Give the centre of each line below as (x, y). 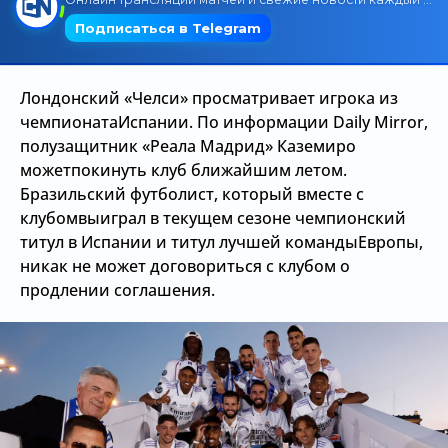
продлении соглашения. (117, 290)
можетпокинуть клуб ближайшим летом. (183, 170)
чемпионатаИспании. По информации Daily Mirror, (224, 122)
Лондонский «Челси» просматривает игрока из (209, 98)
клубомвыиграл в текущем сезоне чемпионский (213, 218)
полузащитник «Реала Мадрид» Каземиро (188, 146)
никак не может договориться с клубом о (185, 266)
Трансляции (107, 35)
